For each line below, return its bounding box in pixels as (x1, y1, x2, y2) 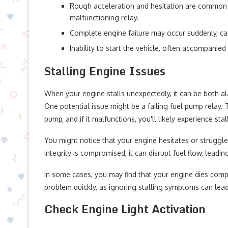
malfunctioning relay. (70, 13, 139, 22)
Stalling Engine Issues (44, 62, 165, 80)
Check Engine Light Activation (44, 200, 206, 218)
